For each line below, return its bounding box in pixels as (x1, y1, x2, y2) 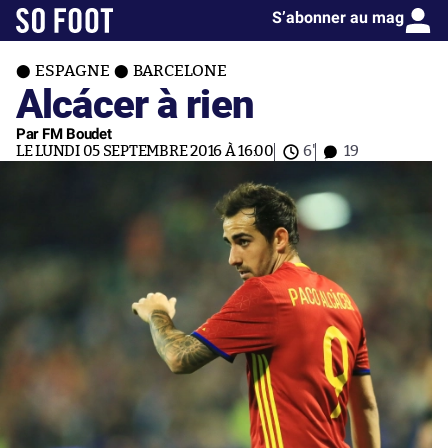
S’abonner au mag (272, 8, 404, 27)
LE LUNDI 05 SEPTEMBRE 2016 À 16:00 (16, 144, 274, 159)
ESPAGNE (35, 63, 110, 79)
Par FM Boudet (16, 125, 112, 143)
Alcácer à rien (16, 75, 254, 130)
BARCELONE (133, 63, 227, 79)
